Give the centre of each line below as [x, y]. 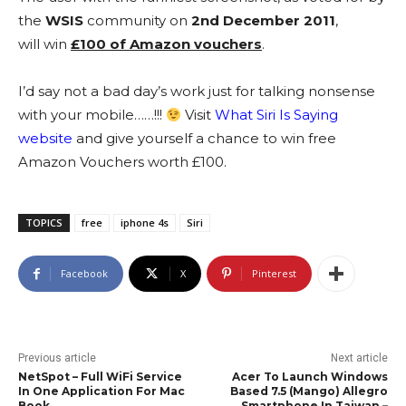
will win [44, 44]
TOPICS [44, 223]
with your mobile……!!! [92, 115]
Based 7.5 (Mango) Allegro [309, 391]
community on [137, 21]
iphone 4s [145, 223]
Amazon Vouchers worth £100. [122, 162]
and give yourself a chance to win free [204, 139]
